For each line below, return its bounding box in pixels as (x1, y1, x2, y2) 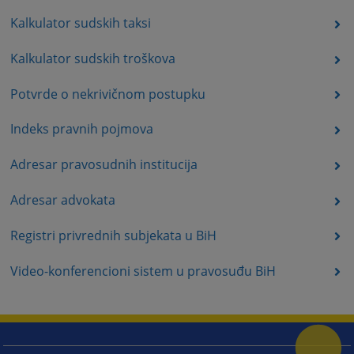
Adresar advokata (9, 190, 115, 209)
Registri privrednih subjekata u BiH (9, 226, 217, 244)
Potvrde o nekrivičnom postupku (9, 85, 205, 103)
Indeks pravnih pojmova (9, 120, 153, 138)
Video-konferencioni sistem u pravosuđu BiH (9, 262, 276, 280)
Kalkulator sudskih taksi (9, 14, 151, 32)
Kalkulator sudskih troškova (9, 49, 175, 67)
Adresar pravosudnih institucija (9, 156, 198, 174)
